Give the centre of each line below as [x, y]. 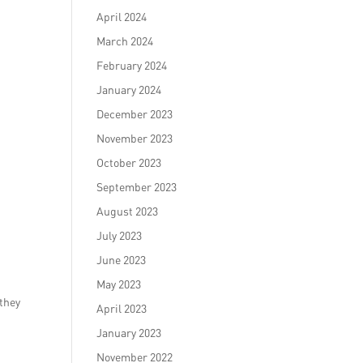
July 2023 [120, 235]
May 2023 [119, 284]
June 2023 [122, 260]
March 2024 [125, 41]
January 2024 [129, 90]
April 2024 [122, 17]
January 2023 [129, 333]
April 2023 [122, 308]
